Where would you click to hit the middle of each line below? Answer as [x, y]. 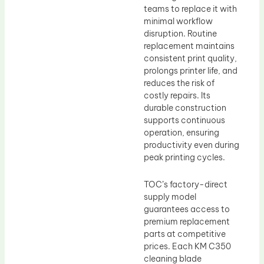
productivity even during [192, 145]
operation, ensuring [181, 133]
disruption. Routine [180, 34]
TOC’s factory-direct [186, 184]
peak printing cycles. [184, 158]
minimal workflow [178, 22]
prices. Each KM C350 [187, 246]
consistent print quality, [190, 59]
